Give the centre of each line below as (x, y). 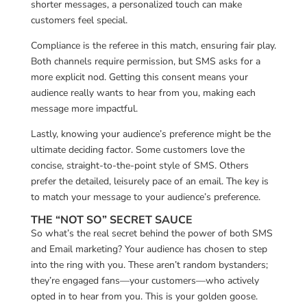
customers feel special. (79, 20)
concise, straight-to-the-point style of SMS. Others (139, 165)
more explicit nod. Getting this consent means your (139, 77)
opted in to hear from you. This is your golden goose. (144, 296)
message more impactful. (84, 108)
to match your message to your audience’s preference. (145, 197)
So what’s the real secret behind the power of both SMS (151, 233)
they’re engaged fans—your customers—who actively (145, 280)
